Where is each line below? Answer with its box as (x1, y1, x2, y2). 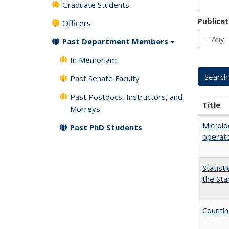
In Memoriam (70, 54, 117, 65)
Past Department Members (62, 36, 168, 47)
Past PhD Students (70, 122, 142, 132)
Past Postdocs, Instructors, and (70, 91, 182, 102)
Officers (62, 18, 91, 28)
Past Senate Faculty (70, 73, 140, 83)
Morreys (70, 103, 100, 114)
